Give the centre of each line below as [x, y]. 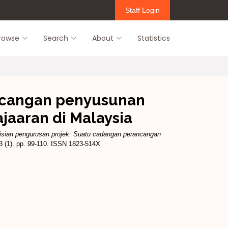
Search [56, 38]
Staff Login [142, 10]
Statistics [154, 38]
